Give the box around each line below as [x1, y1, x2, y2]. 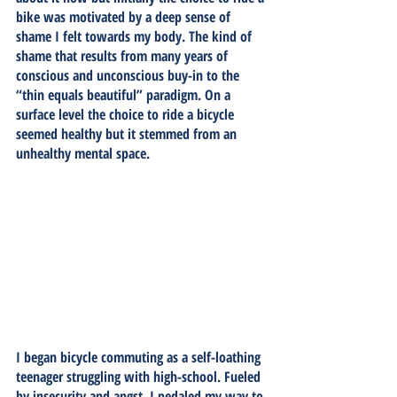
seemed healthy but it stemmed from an [16, 124, 240, 144]
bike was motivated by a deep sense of [16, 7, 234, 27]
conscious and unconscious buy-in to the [16, 66, 243, 85]
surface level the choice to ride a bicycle [16, 105, 237, 124]
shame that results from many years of [16, 46, 231, 66]
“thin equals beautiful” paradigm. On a [16, 85, 234, 105]
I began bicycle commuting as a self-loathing [16, 346, 264, 367]
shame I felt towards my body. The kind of [16, 27, 255, 46]
